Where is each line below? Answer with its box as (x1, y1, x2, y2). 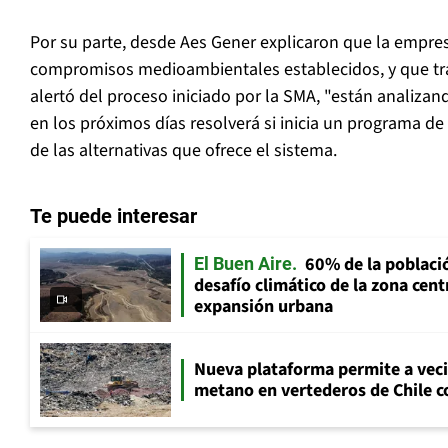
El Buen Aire (194, 253, 292, 275)
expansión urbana (194, 294, 333, 320)
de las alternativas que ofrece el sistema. (30, 138, 337, 164)
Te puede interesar (30, 204, 197, 229)
